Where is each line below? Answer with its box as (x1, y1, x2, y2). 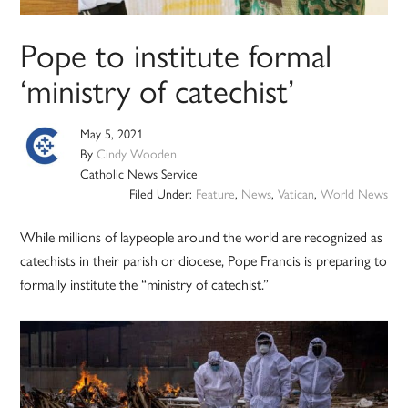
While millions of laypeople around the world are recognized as (20, 226, 383, 248)
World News (320, 184, 388, 203)
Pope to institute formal (20, 30, 332, 78)
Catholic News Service (80, 164, 199, 183)
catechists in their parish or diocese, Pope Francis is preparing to (20, 250, 388, 271)
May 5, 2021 (80, 124, 144, 143)
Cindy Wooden (97, 144, 178, 163)
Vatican (277, 184, 314, 203)
